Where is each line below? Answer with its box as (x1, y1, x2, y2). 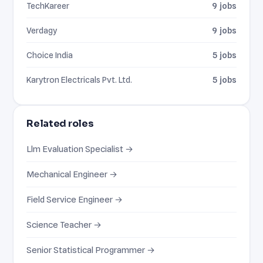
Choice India (26, 49, 73, 60)
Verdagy (26, 25, 58, 35)
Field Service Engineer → (26, 194, 123, 204)
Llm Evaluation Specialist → (26, 143, 134, 154)
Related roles (26, 117, 94, 130)
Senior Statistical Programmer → (26, 244, 156, 255)
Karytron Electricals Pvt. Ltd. (26, 74, 133, 85)
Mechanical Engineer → (26, 168, 118, 179)
